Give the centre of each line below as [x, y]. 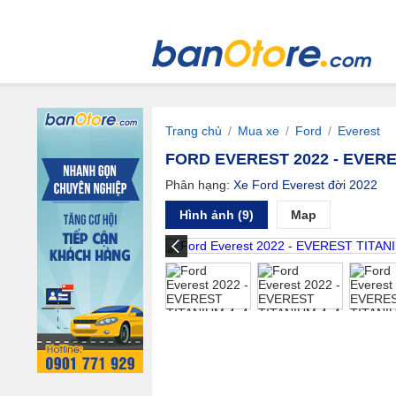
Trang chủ [194, 131]
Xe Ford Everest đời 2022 [305, 185]
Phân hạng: [198, 185]
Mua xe [259, 131]
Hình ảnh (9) [217, 215]
